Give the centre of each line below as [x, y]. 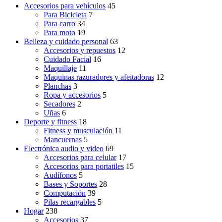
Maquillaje [60, 68]
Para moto [59, 33]
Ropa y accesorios [72, 95]
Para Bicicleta [65, 15]
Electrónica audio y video [64, 149]
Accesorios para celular [80, 158]
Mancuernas [63, 140]
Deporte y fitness [50, 122]
